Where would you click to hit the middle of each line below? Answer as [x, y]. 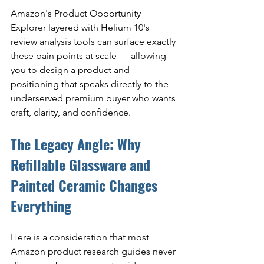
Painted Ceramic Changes [86, 185]
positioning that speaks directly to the [91, 84]
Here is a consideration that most [81, 237]
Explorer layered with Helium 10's [81, 28]
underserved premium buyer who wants [94, 98]
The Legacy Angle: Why [77, 144]
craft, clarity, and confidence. [71, 113]
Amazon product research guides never [94, 252]
